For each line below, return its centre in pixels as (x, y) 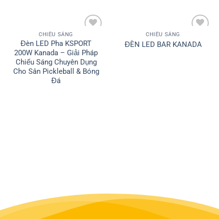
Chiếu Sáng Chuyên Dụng (56, 62)
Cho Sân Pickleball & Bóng (56, 72)
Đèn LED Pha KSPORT (56, 44)
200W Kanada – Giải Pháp (56, 53)
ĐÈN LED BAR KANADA (163, 44)
